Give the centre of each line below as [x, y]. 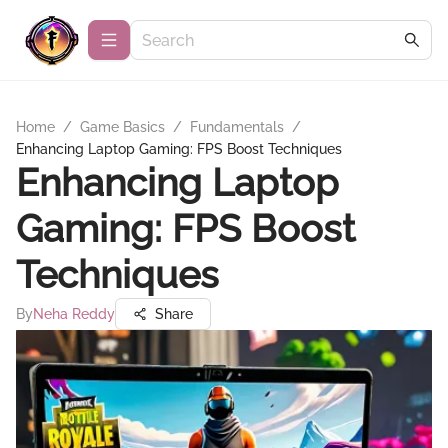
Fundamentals [237, 127]
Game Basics [122, 127]
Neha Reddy [74, 314]
